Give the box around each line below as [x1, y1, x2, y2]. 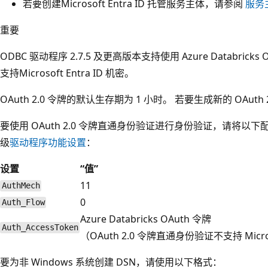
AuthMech [1, 181, 40, 191]
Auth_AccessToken [1, 223, 78, 233]
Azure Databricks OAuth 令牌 [80, 212, 211, 226]
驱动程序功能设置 [10, 135, 86, 149]
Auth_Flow [1, 197, 45, 208]
